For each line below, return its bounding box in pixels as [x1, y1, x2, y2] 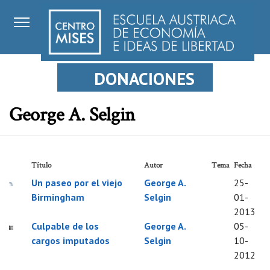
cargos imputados [31, 234, 110, 247]
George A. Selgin [9, 102, 135, 130]
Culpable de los [31, 220, 99, 233]
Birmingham [31, 191, 85, 204]
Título [31, 160, 52, 172]
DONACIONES [93, 67, 195, 90]
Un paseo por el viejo [31, 177, 123, 189]
